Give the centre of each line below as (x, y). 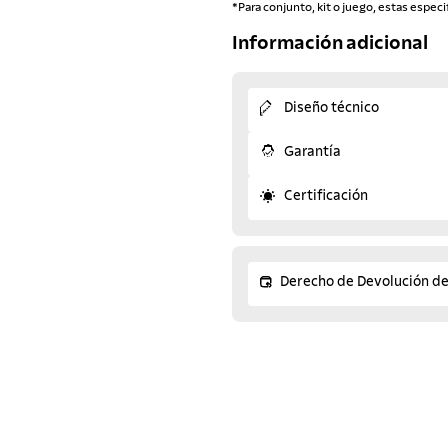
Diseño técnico (331, 108)
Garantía (312, 152)
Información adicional (330, 43)
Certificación (326, 196)
